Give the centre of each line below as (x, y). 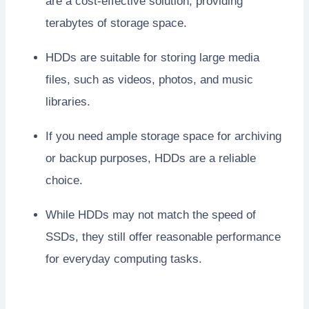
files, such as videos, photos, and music (149, 79)
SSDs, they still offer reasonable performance (163, 237)
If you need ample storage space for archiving (163, 136)
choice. (64, 180)
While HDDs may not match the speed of (151, 215)
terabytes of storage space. (116, 23)
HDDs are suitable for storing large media (152, 57)
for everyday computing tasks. (124, 259)
